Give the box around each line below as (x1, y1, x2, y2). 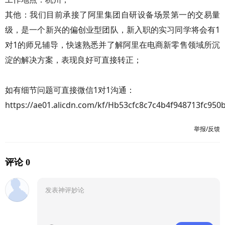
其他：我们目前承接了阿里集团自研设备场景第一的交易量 (5, 9, 220, 20)
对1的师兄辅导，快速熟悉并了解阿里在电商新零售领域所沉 (5, 39, 220, 50)
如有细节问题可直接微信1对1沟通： (5, 84, 135, 95)
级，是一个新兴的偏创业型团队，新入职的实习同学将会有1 (5, 24, 220, 35)
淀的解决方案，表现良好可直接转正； (5, 54, 142, 65)
